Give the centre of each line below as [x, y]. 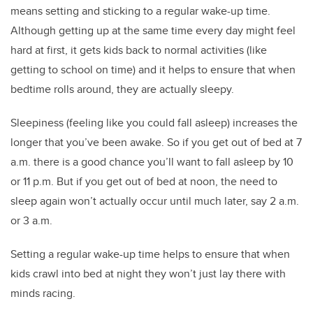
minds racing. [43, 293]
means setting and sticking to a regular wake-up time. [140, 11]
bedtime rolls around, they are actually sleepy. [122, 89]
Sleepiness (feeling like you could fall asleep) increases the [154, 123]
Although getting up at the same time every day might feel [153, 31]
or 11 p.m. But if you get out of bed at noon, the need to [144, 182]
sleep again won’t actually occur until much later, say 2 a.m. [155, 201]
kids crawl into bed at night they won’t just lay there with [148, 274]
